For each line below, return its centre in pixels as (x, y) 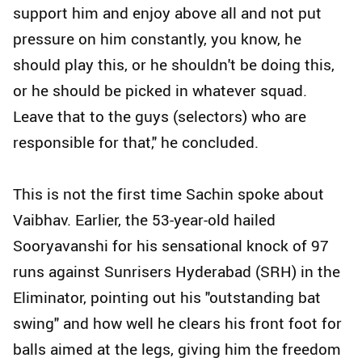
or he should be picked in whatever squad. (160, 91)
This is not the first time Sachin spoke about (168, 194)
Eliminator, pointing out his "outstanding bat (167, 298)
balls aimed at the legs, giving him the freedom (177, 349)
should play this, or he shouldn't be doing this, (174, 65)
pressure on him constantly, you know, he (157, 39)
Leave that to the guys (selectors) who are (160, 117)
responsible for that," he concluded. (136, 143)
